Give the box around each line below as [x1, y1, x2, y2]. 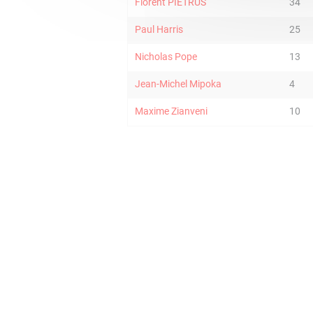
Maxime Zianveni [135, 105, 208, 117]
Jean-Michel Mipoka [135, 78, 221, 89]
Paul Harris [135, 24, 183, 35]
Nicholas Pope [135, 51, 197, 62]
